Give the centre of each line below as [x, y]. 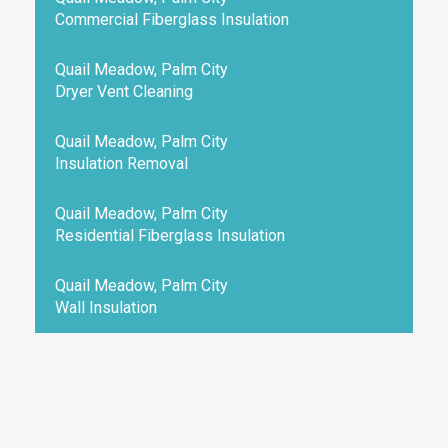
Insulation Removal [121, 163]
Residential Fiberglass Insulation [170, 235]
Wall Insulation [106, 307]
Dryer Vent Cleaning [124, 91]
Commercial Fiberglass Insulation [172, 19]
